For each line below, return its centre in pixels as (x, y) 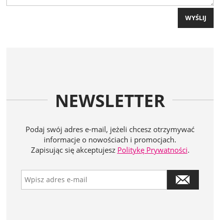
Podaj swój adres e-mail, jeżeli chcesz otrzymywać (110, 129)
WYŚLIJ (196, 17)
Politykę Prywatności (152, 150)
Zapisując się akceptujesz (74, 150)
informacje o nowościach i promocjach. (110, 139)
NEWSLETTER (110, 100)
